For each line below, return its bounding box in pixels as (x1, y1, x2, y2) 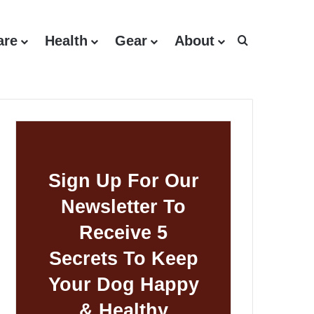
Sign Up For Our (48, 170, 199, 191)
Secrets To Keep (48, 248, 198, 269)
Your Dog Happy (48, 274, 199, 295)
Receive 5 (79, 222, 168, 243)
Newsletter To (61, 196, 186, 217)
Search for (247, 34, 299, 46)
